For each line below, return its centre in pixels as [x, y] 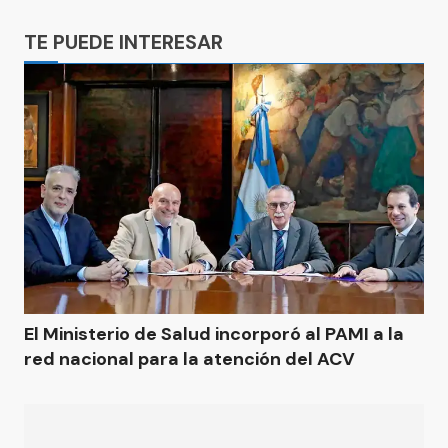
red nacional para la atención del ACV [189, 359]
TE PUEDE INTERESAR [123, 42]
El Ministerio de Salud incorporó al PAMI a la [214, 334]
